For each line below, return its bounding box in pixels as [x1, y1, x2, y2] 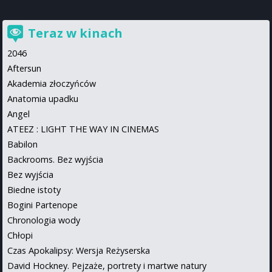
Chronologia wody [7, 214, 80, 226]
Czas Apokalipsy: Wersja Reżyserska [7, 244, 150, 256]
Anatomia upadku [7, 92, 78, 104]
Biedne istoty [7, 183, 61, 195]
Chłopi [7, 229, 33, 241]
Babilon [7, 138, 38, 150]
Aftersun [7, 62, 41, 74]
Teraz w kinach [28, 24, 123, 41]
